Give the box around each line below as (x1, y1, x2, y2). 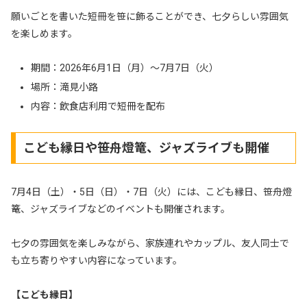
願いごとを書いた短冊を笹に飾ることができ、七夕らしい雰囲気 (11, 11, 288, 23)
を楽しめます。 (11, 28, 77, 40)
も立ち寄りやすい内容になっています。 (11, 254, 182, 266)
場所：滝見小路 (30, 82, 98, 93)
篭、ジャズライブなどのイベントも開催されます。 (11, 203, 230, 214)
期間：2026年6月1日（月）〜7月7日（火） (30, 62, 219, 74)
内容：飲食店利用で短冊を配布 (30, 100, 165, 112)
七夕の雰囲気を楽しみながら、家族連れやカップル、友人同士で (11, 237, 289, 249)
